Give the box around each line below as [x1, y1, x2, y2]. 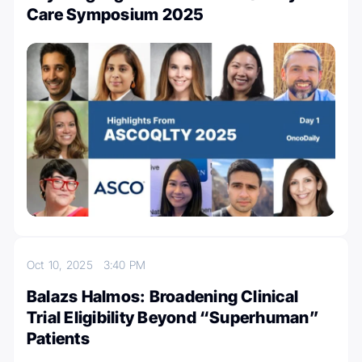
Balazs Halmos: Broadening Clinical [27, 286, 299, 306]
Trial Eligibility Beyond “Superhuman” [27, 307, 319, 327]
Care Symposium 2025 [27, 4, 204, 24]
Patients [27, 328, 90, 348]
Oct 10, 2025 [27, 257, 103, 271]
